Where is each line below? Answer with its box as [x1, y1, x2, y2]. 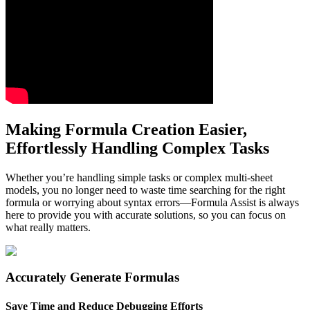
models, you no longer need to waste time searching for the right [6, 183, 285, 196]
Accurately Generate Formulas [6, 270, 179, 285]
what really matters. [6, 221, 91, 233]
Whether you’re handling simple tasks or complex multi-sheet [6, 171, 273, 183]
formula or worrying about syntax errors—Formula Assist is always [6, 196, 299, 208]
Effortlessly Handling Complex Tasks [6, 138, 269, 157]
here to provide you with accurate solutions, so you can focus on [6, 208, 286, 221]
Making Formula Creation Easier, [6, 120, 247, 138]
